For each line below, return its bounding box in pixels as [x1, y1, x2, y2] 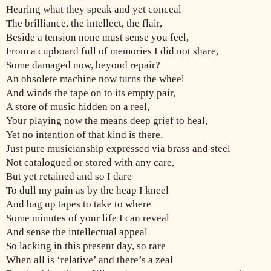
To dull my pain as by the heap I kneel [6, 184, 169, 197]
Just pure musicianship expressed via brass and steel [6, 143, 230, 155]
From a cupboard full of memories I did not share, [6, 45, 218, 57]
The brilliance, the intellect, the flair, [6, 18, 162, 30]
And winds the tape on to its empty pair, [6, 87, 175, 99]
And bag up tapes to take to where [6, 198, 151, 211]
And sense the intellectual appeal [6, 226, 148, 238]
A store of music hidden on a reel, [6, 101, 149, 113]
